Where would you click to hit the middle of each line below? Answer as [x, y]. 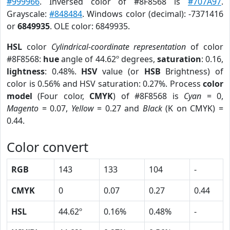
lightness [26, 71]
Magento [23, 108]
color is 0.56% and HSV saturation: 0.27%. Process [105, 84]
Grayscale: [28, 14]
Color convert [47, 147]
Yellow [82, 108]
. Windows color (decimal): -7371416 [153, 14]
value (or [121, 71]
